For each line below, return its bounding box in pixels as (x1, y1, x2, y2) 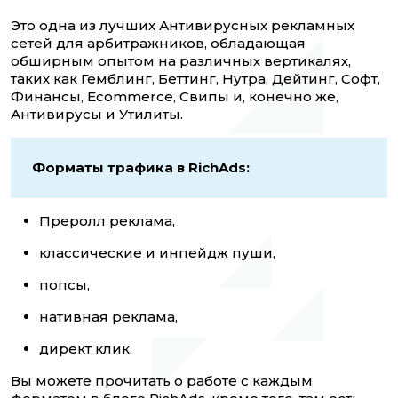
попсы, (39, 276, 90, 294)
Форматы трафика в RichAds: (32, 159, 250, 177)
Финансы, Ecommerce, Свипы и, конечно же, (11, 88, 338, 106)
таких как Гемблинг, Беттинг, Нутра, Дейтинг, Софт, (11, 70, 380, 88)
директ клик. (39, 340, 132, 358)
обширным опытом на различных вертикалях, (11, 52, 351, 70)
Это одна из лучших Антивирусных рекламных (11, 17, 354, 35)
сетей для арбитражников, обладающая (11, 35, 306, 52)
